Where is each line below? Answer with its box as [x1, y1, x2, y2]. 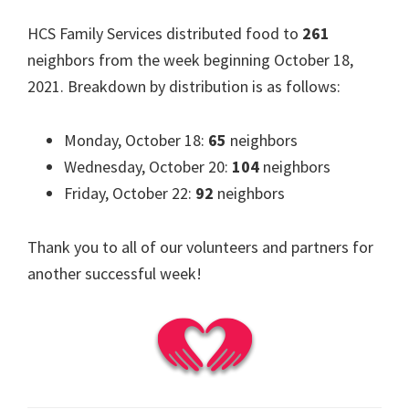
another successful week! [27, 262, 202, 284]
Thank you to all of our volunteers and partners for [27, 236, 373, 257]
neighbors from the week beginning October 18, [27, 48, 353, 70]
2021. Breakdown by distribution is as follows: [27, 75, 341, 97]
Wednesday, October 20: [64, 155, 232, 177]
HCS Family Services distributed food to [27, 22, 302, 44]
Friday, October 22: [64, 182, 195, 204]
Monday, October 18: [64, 129, 208, 151]
